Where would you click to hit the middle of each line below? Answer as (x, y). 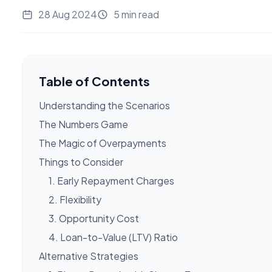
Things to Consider (81, 161)
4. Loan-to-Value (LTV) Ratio (113, 237)
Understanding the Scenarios (104, 105)
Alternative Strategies (89, 256)
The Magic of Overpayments (103, 143)
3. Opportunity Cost (94, 218)
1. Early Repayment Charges (111, 180)
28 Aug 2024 (68, 15)
